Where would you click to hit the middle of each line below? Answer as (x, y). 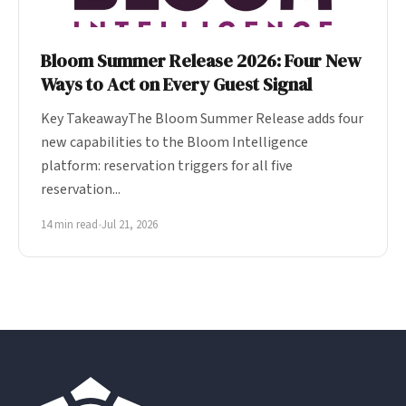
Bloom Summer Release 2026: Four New (201, 60)
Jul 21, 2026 (130, 224)
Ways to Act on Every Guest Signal (176, 84)
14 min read (69, 224)
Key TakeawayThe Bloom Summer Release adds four (202, 118)
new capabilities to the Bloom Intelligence (174, 142)
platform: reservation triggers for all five (167, 165)
